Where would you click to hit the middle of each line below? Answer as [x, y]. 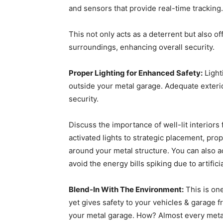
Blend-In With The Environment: [126, 189]
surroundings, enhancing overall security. [142, 47]
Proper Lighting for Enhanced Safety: [136, 73]
